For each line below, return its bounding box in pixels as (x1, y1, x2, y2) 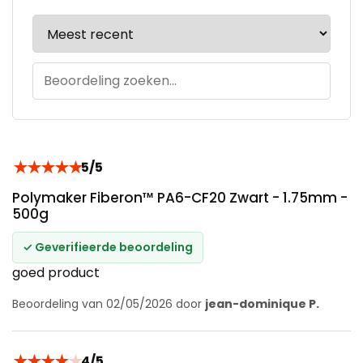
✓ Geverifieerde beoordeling (23, 238, 193, 255)
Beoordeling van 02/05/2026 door (12, 295, 205, 312)
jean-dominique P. (205, 295, 319, 312)
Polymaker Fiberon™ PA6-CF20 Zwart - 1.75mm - (12, 187, 348, 207)
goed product (12, 263, 100, 282)
